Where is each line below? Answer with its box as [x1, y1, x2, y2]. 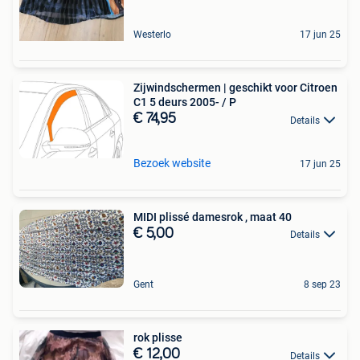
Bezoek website [133, 156, 211, 170]
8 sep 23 [304, 279, 341, 291]
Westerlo [133, 29, 171, 41]
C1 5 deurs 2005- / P [133, 96, 236, 109]
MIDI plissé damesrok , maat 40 [133, 210, 292, 223]
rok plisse [133, 331, 182, 345]
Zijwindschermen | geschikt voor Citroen [133, 81, 337, 95]
